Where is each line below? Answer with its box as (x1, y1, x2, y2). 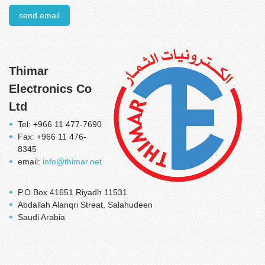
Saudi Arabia (18, 212, 65, 222)
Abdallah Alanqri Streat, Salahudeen (18, 200, 153, 209)
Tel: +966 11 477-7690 (18, 119, 102, 129)
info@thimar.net (43, 157, 102, 166)
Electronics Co (9, 82, 92, 95)
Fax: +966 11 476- (18, 132, 86, 141)
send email (19, 11, 60, 20)
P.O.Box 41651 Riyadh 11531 (18, 188, 127, 197)
